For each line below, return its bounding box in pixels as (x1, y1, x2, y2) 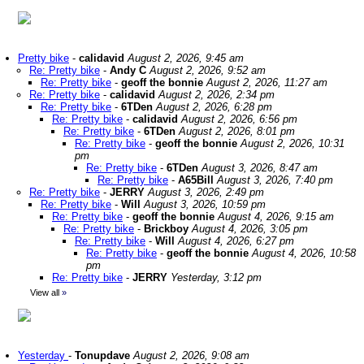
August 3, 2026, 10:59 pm (144, 198, 266, 210)
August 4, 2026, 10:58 (252, 247, 356, 259)
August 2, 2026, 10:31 (240, 137, 344, 149)
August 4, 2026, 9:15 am (218, 210, 334, 223)
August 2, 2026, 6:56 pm (181, 113, 297, 125)
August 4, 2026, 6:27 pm (178, 235, 294, 247)
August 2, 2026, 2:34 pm (158, 89, 275, 101)
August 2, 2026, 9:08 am (133, 349, 249, 362)
